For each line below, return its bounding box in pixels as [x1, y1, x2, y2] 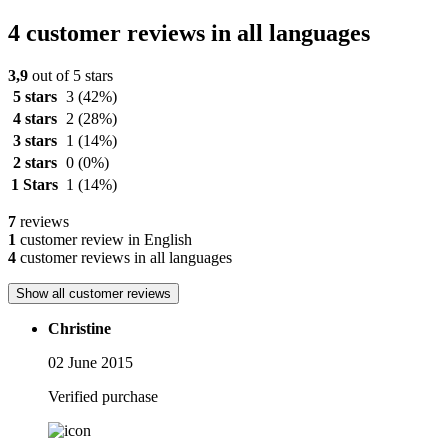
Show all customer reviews [16, 285, 171, 301]
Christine [48, 319, 111, 337]
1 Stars [11, 175, 58, 193]
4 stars [12, 109, 57, 127]
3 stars [12, 131, 57, 149]
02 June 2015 [48, 353, 133, 371]
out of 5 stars [28, 66, 113, 84]
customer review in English [16, 230, 192, 248]
